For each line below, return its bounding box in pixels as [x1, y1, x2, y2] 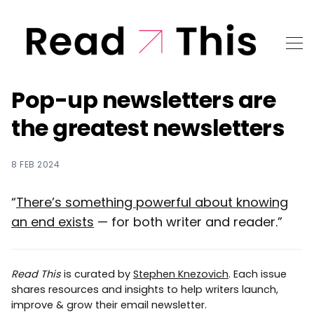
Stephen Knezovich [133, 266, 228, 281]
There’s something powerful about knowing [16, 193, 288, 211]
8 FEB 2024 [11, 158, 60, 170]
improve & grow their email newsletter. [11, 297, 207, 312]
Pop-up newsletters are [11, 83, 275, 116]
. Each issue [228, 266, 287, 281]
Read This [11, 266, 61, 281]
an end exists [11, 212, 94, 231]
